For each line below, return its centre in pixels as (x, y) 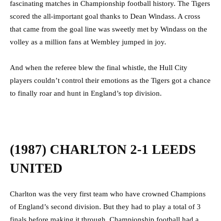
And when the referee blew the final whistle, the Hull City (99, 68)
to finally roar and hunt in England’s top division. (86, 93)
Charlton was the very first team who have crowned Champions (108, 194)
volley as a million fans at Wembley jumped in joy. (88, 42)
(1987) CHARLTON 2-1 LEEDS (103, 150)
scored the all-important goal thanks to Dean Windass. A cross (105, 17)
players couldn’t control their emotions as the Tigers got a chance (110, 81)
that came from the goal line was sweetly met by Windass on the (109, 29)
